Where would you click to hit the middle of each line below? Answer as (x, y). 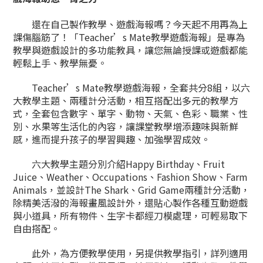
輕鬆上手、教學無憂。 (60, 63)
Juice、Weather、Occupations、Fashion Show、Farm (130, 177)
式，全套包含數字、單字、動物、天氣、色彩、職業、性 (130, 114)
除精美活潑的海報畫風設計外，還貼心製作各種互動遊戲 (130, 203)
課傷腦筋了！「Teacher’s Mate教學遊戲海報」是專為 (129, 37)
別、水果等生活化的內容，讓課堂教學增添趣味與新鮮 (126, 127)
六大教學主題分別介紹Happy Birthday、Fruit (119, 164)
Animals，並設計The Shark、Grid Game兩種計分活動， (131, 190)
